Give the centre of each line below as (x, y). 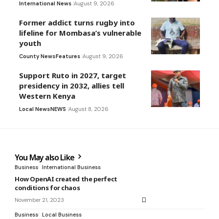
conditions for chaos (47, 188)
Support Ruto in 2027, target (73, 76)
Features (68, 56)
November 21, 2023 (39, 200)
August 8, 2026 (88, 109)
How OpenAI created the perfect (66, 179)
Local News (34, 109)
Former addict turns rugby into (77, 23)
